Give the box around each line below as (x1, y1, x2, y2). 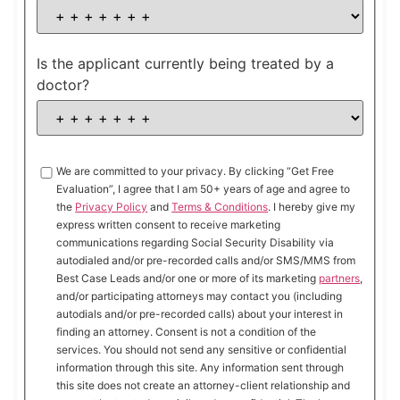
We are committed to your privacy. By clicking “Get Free (56, 163, 335, 178)
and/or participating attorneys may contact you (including (56, 288, 343, 303)
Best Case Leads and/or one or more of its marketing (56, 271, 320, 285)
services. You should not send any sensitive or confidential (56, 342, 347, 356)
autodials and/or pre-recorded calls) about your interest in (56, 306, 344, 321)
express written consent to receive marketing (56, 217, 281, 231)
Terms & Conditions (171, 199, 269, 213)
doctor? (37, 75, 89, 94)
